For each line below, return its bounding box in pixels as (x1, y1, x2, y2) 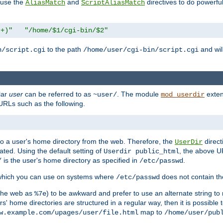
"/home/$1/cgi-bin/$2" (24, 26, 108, 35)
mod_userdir (161, 90, 205, 99)
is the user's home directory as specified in (1, 156, 139, 164)
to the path (45, 45, 83, 54)
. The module (117, 90, 161, 98)
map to (138, 208, 164, 216)
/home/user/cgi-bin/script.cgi (83, 46, 199, 54)
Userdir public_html (104, 147, 179, 155)
